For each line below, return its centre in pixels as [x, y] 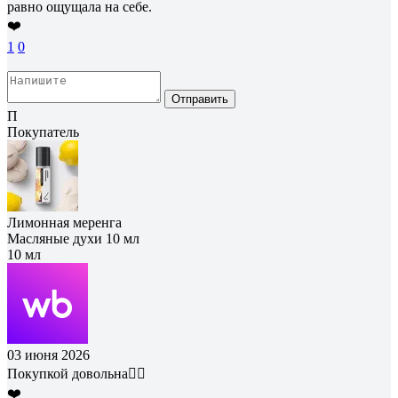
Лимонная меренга [64, 222]
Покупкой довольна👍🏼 [76, 373]
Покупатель [43, 131]
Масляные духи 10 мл [73, 238]
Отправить [200, 99]
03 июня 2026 [48, 354]
